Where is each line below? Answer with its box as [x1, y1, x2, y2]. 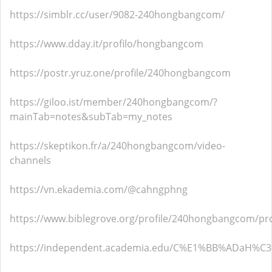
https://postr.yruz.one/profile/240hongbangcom [10, 66, 231, 80]
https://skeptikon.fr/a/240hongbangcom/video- [10, 139, 225, 152]
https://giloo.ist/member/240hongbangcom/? [10, 95, 217, 109]
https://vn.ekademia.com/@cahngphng [10, 183, 188, 196]
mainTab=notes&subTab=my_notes [10, 110, 172, 123]
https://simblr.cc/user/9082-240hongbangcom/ [10, 8, 225, 21]
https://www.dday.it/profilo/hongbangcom [10, 37, 203, 50]
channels [10, 154, 51, 167]
